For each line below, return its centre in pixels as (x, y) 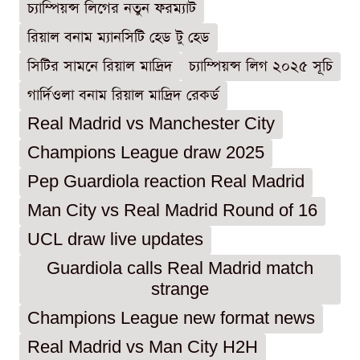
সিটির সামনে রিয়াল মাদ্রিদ (100, 67)
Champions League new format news (171, 319)
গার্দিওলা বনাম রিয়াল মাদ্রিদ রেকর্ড (123, 96)
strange (180, 290)
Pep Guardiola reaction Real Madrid (166, 182)
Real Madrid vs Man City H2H (143, 348)
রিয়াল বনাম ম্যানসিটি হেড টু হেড (119, 38)
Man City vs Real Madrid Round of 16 (172, 211)
